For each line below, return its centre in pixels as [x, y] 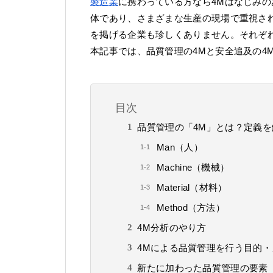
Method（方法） [191, 208]
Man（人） [180, 147]
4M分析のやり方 [172, 228]
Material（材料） [192, 188]
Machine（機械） [193, 168]
